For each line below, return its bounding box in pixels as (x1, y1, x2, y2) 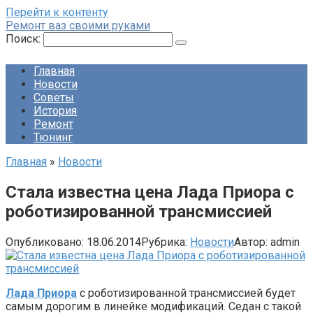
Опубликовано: (6, 235, 84, 249)
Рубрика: (141, 235, 187, 249)
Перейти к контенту (6, 6, 108, 19)
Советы (34, 91, 74, 104)
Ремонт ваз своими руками (6, 19, 150, 32)
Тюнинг (34, 131, 73, 144)
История (34, 104, 77, 117)
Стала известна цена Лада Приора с (6, 182, 294, 202)
